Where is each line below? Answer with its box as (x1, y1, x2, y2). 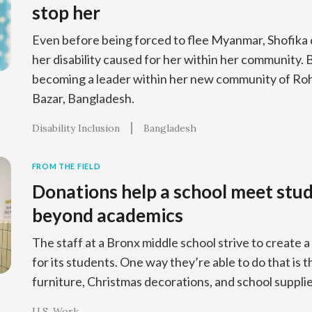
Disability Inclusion (31, 122, 120, 134)
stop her (31, 1, 100, 24)
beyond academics (31, 204, 183, 226)
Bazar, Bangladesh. (31, 91, 134, 106)
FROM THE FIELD (31, 162, 101, 171)
